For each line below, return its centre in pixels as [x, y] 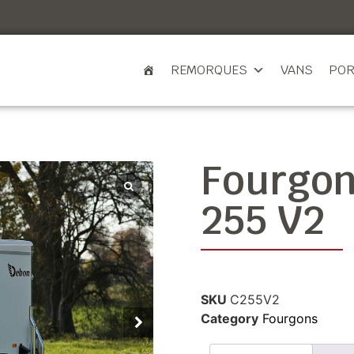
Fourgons [290, 318]
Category [230, 318]
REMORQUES [209, 70]
